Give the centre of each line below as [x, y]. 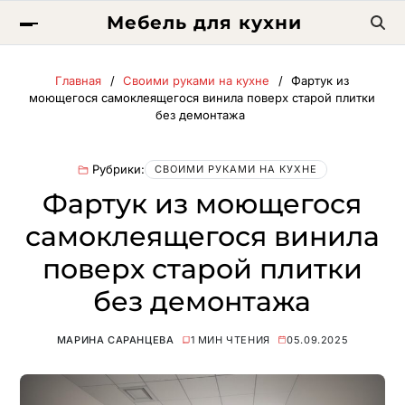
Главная [79, 80]
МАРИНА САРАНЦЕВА [115, 340]
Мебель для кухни [204, 23]
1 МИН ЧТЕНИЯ [230, 340]
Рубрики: [118, 169]
